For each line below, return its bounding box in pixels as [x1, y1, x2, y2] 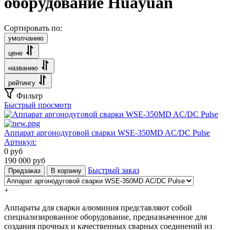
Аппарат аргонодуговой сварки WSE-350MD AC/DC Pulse [4, 128, 210, 137]
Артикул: [4, 137, 36, 146]
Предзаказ [8, 166, 41, 175]
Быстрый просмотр [4, 100, 71, 109]
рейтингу [8, 79, 35, 87]
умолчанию [8, 34, 44, 42]
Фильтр [16, 91, 43, 100]
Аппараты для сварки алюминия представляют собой [4, 203, 192, 212]
